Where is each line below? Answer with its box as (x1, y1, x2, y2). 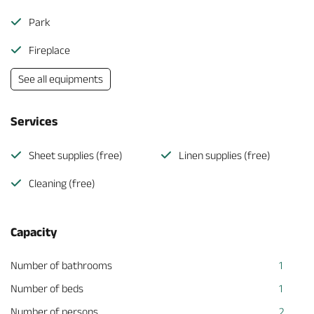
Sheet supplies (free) (29, 149, 123, 161)
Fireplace (29, 44, 70, 56)
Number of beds (11, 282, 83, 294)
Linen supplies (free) (179, 149, 271, 161)
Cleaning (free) (29, 177, 95, 189)
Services (11, 114, 57, 128)
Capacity (11, 225, 57, 239)
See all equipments (18, 73, 103, 85)
